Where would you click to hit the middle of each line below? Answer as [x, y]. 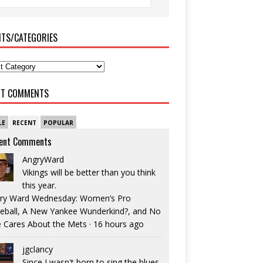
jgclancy [37, 249]
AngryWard [43, 160]
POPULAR [58, 123]
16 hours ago [118, 224]
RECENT [24, 123]
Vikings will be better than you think [89, 173]
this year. [39, 186]
